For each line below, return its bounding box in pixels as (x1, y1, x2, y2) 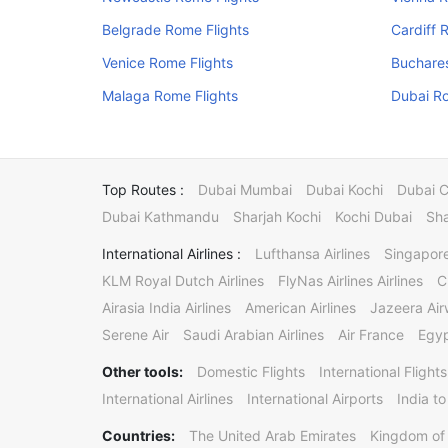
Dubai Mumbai (198, 181, 292, 198)
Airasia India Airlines (102, 299, 231, 316)
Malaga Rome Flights (102, 87, 238, 104)
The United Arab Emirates (189, 427, 356, 444)
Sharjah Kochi (233, 208, 321, 225)
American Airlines (245, 299, 356, 316)
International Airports (247, 390, 383, 407)
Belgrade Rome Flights (102, 21, 249, 38)
